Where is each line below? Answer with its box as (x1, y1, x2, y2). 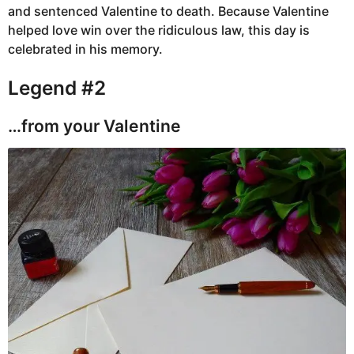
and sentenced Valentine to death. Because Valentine (8, 2, 329, 19)
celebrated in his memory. (8, 40, 163, 57)
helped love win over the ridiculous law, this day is (8, 21, 310, 38)
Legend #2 (8, 76, 106, 100)
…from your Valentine (8, 115, 181, 136)
